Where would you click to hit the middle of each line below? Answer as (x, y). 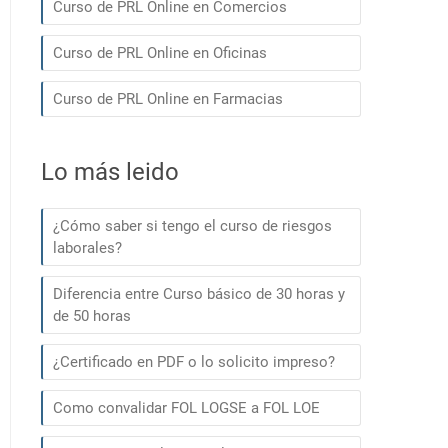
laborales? (87, 248)
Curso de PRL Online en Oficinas (160, 53)
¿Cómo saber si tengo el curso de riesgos (192, 226)
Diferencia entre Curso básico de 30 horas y (199, 294)
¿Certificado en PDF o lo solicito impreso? (194, 362)
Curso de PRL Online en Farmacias (168, 99)
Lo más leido (110, 172)
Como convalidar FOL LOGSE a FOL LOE (186, 408)
